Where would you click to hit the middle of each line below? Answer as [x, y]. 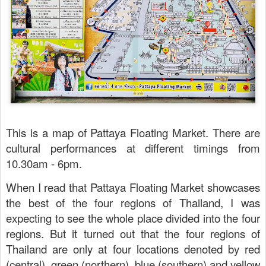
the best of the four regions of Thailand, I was [133, 203]
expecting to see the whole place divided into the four [133, 218]
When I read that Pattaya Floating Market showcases [133, 187]
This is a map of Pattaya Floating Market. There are [133, 133]
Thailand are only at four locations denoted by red [133, 249]
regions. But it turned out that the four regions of [133, 234]
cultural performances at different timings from [133, 148]
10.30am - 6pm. [44, 164]
